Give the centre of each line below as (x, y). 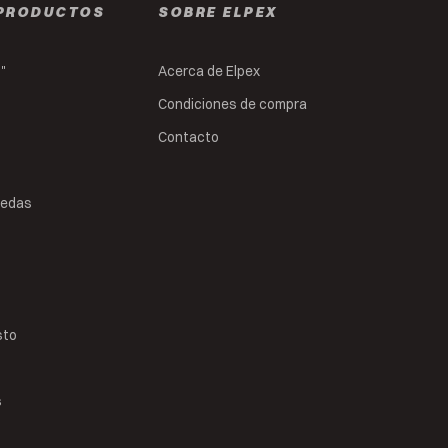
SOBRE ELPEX (218, 12)
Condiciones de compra (233, 104)
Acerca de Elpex (209, 71)
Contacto (189, 137)
